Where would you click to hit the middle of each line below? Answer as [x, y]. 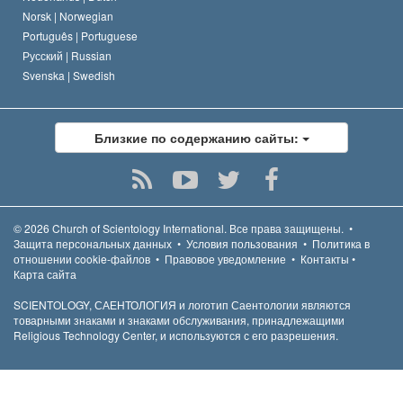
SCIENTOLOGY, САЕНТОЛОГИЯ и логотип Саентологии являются [182, 304]
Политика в [341, 243]
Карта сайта [45, 273]
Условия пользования [242, 243]
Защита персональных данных [93, 243]
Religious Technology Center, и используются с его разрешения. [176, 335]
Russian [91, 55]
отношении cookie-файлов [82, 258]
